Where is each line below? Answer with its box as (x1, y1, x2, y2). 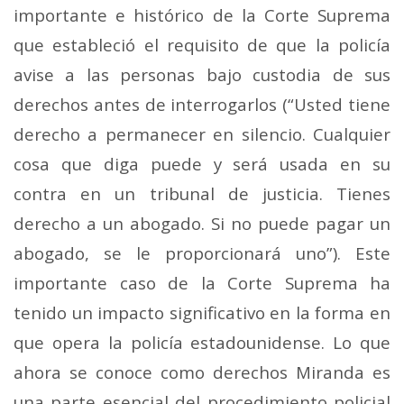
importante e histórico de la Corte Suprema (14, 3, 390, 26)
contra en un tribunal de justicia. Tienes (14, 181, 390, 205)
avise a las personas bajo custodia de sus (14, 62, 390, 86)
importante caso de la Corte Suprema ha (14, 271, 390, 294)
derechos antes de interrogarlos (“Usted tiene (14, 92, 390, 115)
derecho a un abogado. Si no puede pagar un (14, 211, 390, 234)
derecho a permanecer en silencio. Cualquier (14, 122, 390, 145)
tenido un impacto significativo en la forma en (14, 300, 390, 324)
